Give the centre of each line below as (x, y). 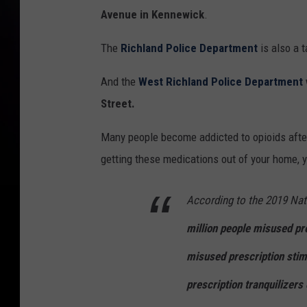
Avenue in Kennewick (152, 15)
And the (118, 82)
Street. (118, 104)
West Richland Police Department (219, 82)
